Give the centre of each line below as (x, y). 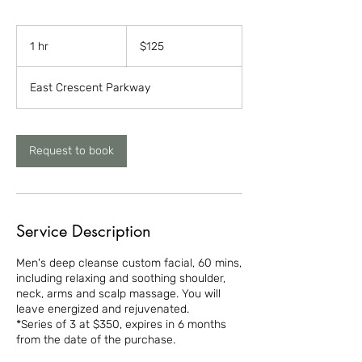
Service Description (84, 231)
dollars (139, 48)
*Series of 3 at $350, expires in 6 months (121, 324)
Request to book (72, 150)
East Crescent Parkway (90, 87)
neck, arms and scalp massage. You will (118, 293)
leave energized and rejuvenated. (103, 309)
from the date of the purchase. (96, 339)
